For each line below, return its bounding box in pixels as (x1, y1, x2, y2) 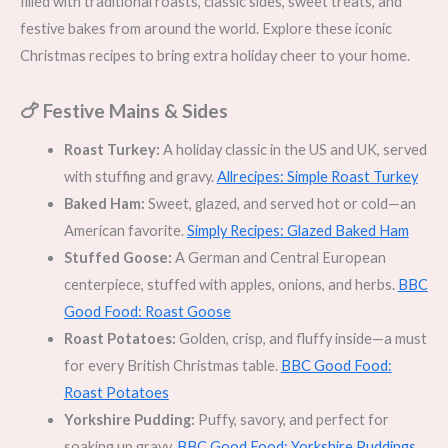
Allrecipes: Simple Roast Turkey (216, 167, 418, 185)
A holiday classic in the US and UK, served (159, 140, 427, 158)
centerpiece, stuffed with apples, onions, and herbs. (63, 275, 398, 293)
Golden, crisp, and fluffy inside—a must (175, 329, 427, 347)
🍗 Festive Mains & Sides (20, 98, 228, 122)
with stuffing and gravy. (63, 167, 217, 185)
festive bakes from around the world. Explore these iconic (20, 19, 392, 37)
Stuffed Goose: (63, 248, 172, 266)
